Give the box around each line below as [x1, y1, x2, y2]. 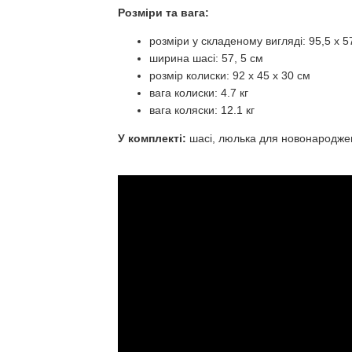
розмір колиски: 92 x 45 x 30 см [148, 69, 310, 82]
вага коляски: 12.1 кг [148, 104, 255, 116]
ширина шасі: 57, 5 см [148, 52, 263, 64]
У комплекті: [117, 132, 186, 145]
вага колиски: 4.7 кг [148, 86, 248, 99]
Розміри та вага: [117, 6, 209, 19]
